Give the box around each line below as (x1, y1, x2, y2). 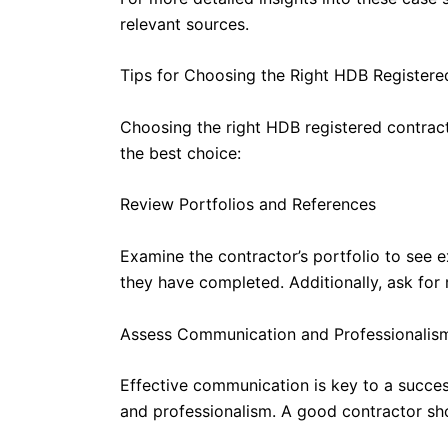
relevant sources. (120, 13, 249, 34)
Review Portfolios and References (120, 194, 376, 215)
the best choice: (120, 142, 241, 163)
